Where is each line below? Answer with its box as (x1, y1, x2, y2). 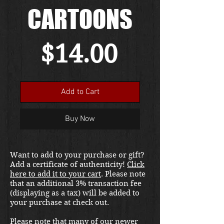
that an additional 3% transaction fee (10, 178, 141, 188)
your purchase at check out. (10, 197, 111, 207)
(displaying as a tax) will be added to (10, 188, 139, 197)
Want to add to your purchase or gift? (10, 150, 144, 159)
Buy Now (65, 113, 95, 124)
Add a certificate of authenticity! (10, 159, 127, 169)
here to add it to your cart (10, 169, 101, 178)
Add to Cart (60, 86, 99, 97)
